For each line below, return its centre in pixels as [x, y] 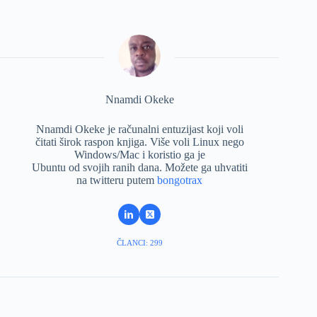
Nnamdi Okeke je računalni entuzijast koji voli [139, 129]
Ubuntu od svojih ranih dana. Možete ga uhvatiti [139, 168]
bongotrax [180, 180]
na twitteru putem [117, 180]
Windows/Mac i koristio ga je [139, 155]
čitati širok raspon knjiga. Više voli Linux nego [139, 142]
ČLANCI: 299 [139, 243]
